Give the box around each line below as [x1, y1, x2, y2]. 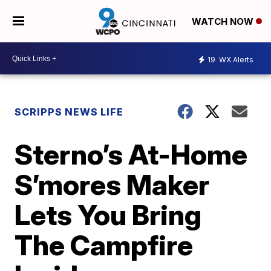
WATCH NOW [191, 16, 256, 28]
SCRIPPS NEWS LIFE [15, 106, 124, 118]
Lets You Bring [15, 198, 202, 232]
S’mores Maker [15, 168, 210, 201]
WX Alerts [217, 54, 253, 64]
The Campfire [15, 228, 194, 262]
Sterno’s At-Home [15, 137, 248, 171]
